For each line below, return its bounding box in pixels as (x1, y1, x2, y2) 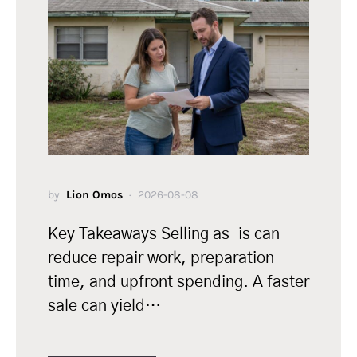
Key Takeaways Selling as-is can (48, 226, 280, 242)
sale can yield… (48, 297, 161, 314)
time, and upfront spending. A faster (48, 273, 309, 290)
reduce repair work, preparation (48, 249, 274, 266)
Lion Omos (66, 187, 123, 202)
